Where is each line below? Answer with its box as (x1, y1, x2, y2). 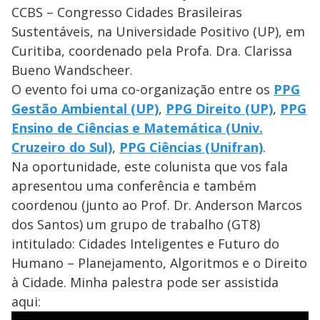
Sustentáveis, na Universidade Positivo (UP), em (11, 22, 305, 40)
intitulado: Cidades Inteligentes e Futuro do (11, 234, 279, 252)
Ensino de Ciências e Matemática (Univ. (11, 119, 263, 136)
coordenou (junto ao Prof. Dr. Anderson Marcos (11, 196, 302, 214)
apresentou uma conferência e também (11, 176, 256, 194)
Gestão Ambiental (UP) (11, 99, 159, 117)
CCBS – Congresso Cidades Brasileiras (11, 3, 242, 21)
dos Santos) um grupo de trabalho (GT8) (11, 215, 260, 233)
